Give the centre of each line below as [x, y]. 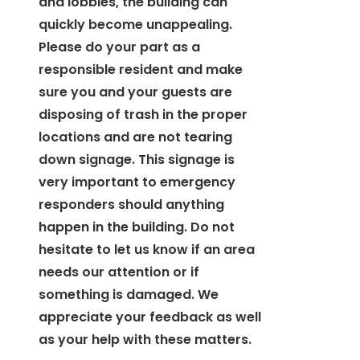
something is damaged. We [129, 294]
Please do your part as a [119, 47]
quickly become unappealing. [135, 24]
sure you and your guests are [135, 92]
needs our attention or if [119, 272]
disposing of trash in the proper [143, 114]
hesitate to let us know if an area [147, 249]
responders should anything [131, 204]
